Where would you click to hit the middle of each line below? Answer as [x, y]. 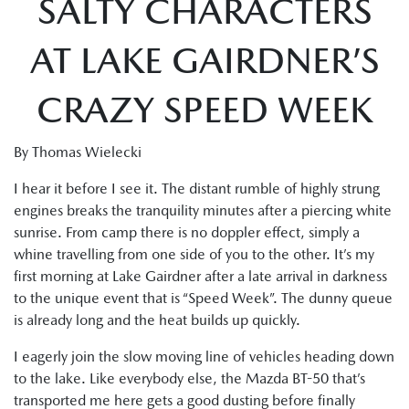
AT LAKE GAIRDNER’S [204, 60]
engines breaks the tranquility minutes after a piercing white [203, 210]
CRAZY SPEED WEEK [204, 109]
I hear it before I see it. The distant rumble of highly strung [197, 189]
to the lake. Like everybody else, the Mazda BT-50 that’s [189, 378]
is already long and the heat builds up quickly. [157, 320]
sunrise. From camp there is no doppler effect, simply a [187, 232]
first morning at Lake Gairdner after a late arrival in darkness [200, 276]
